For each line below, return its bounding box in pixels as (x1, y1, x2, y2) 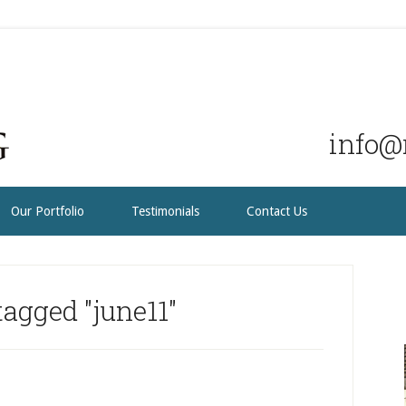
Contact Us (246, 204, 307, 218)
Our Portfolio (11, 204, 84, 218)
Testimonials (131, 204, 199, 218)
